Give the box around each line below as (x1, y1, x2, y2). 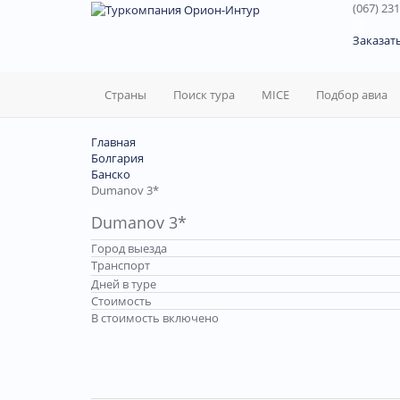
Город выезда (91, 240, 167, 256)
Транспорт (91, 257, 150, 273)
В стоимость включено (91, 310, 219, 326)
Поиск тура (173, 87, 235, 103)
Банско (91, 166, 130, 182)
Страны (104, 87, 146, 103)
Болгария (91, 150, 144, 166)
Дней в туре (91, 276, 156, 292)
